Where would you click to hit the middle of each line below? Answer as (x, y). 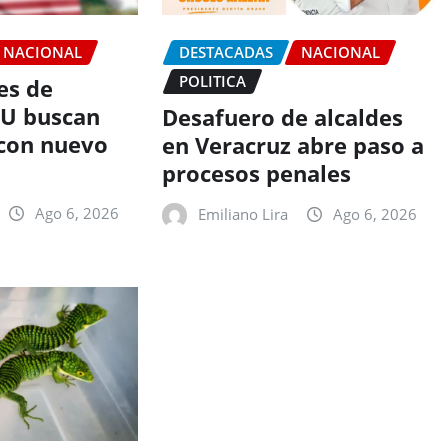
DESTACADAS (225, 51)
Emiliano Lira (242, 214)
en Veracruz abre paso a (292, 145)
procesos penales (256, 173)
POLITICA (212, 80)
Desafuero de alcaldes (282, 117)
